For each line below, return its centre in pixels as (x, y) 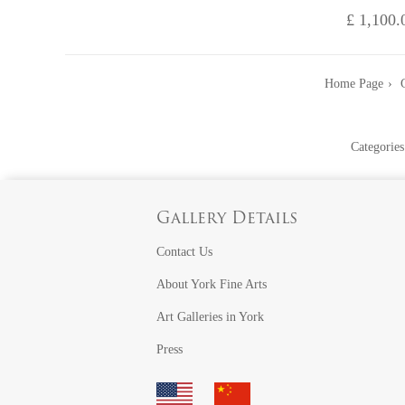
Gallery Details (227, 220)
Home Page (353, 84)
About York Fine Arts (212, 285)
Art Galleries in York (211, 317)
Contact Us (185, 252)
